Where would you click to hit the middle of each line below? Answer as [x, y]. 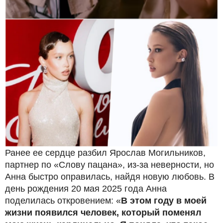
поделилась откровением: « [63, 200]
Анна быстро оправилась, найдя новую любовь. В [110, 176]
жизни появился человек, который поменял [103, 212]
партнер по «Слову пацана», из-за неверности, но [110, 165]
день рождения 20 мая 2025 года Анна [86, 188]
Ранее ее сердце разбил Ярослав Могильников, [105, 153]
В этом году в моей [164, 200]
